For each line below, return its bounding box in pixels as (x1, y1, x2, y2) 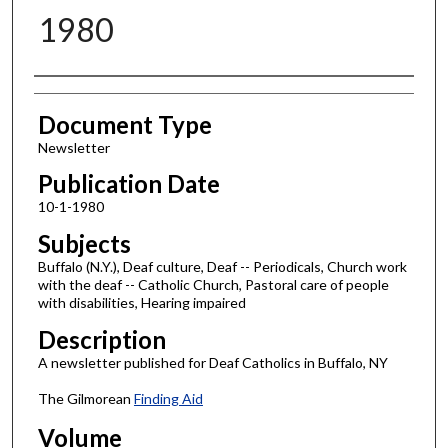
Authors (33, 80, 120, 110)
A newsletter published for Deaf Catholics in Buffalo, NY (37, 353, 388, 371)
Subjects (37, 229, 131, 259)
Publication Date (37, 169, 220, 199)
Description (37, 324, 166, 354)
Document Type (37, 109, 212, 139)
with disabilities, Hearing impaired (37, 294, 246, 312)
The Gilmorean (37, 390, 134, 408)
